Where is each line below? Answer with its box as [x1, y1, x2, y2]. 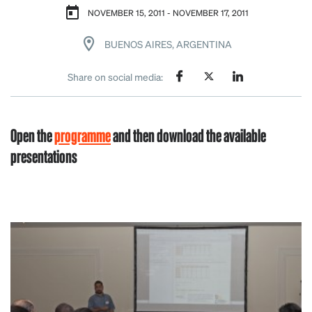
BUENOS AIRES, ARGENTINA [104, 38, 232, 50]
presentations [10, 144, 77, 167]
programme [54, 123, 111, 146]
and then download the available [111, 123, 266, 146]
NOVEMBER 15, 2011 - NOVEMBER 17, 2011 [87, 8, 249, 18]
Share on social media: [68, 70, 163, 83]
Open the [10, 123, 54, 146]
